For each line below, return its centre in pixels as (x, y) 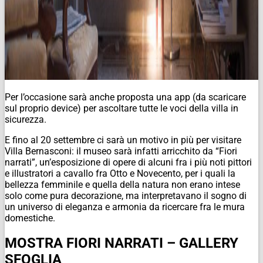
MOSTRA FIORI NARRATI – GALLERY (122, 243)
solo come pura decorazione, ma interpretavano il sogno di (126, 195)
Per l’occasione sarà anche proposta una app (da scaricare (125, 97)
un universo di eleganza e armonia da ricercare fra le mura (125, 207)
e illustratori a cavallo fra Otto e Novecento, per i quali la (120, 173)
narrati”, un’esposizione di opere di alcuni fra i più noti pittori (128, 162)
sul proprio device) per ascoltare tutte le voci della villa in (122, 108)
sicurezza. (26, 119)
